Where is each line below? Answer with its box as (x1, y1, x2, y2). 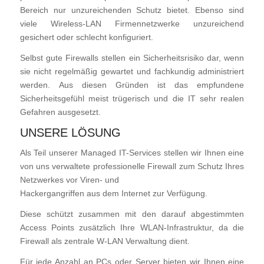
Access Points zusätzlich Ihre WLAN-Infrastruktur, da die (19, 222, 245, 232)
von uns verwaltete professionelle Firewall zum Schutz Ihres (19, 161, 245, 171)
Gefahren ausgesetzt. (19, 107, 101, 117)
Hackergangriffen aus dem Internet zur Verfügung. (19, 188, 207, 198)
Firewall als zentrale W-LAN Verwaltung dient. (19, 236, 190, 246)
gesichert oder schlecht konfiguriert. (19, 32, 153, 42)
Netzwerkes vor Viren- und (19, 174, 119, 184)
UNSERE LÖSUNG (19, 126, 121, 139)
